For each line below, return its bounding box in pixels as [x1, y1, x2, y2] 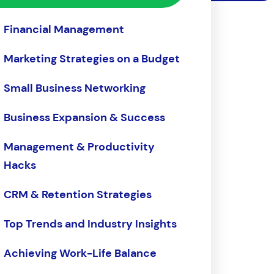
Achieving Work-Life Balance [3, 246, 157, 261]
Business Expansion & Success [3, 110, 165, 125]
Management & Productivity [3, 139, 155, 154]
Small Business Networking [3, 81, 146, 95]
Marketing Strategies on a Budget [3, 51, 180, 66]
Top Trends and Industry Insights [3, 217, 177, 231]
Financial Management [3, 22, 124, 37]
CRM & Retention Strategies [3, 187, 152, 202]
